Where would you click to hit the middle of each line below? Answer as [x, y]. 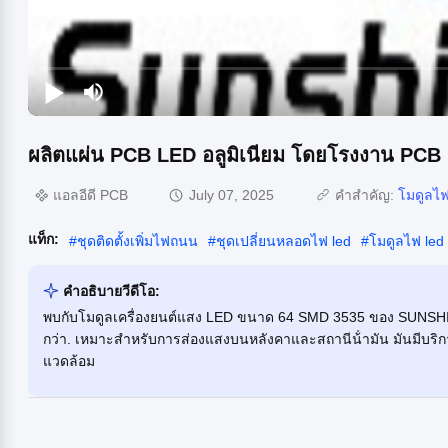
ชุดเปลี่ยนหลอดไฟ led [283, 240]
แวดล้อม [69, 360]
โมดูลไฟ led [406, 240]
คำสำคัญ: [366, 195]
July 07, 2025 [231, 195]
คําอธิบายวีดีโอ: [111, 290]
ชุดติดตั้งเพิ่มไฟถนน [137, 240]
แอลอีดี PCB [90, 195]
